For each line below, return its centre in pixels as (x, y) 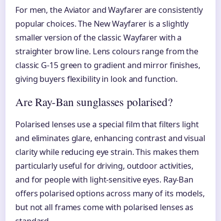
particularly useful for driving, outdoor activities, (104, 166)
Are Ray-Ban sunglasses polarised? (94, 101)
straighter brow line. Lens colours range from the (107, 51)
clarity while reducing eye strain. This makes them (107, 152)
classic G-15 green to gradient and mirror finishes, (108, 65)
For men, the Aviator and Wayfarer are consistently (109, 10)
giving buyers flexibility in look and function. (97, 79)
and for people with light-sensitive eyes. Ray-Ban (105, 179)
